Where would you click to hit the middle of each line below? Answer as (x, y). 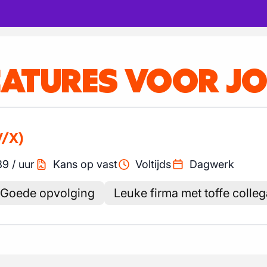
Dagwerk (212, 164)
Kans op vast (85, 164)
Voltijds (153, 164)
